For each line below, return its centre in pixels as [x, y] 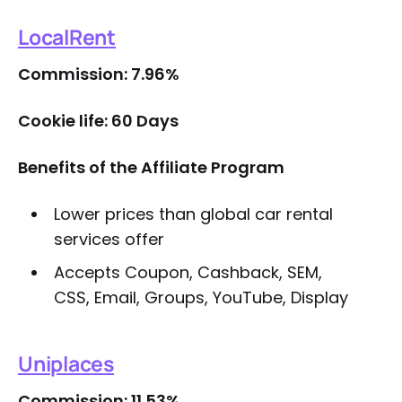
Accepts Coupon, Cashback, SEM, [188, 272]
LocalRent [67, 37]
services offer [109, 239]
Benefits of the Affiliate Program [151, 167]
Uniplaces [66, 363]
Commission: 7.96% [99, 74]
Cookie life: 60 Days [98, 121]
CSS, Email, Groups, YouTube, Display [201, 297]
